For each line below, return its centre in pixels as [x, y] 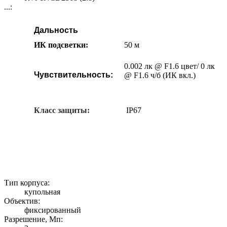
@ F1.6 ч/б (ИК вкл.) [160, 75]
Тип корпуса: [27, 182]
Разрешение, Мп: [33, 219]
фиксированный [53, 210]
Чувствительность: [73, 74]
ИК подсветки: [61, 45]
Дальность [56, 30]
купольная [42, 192]
